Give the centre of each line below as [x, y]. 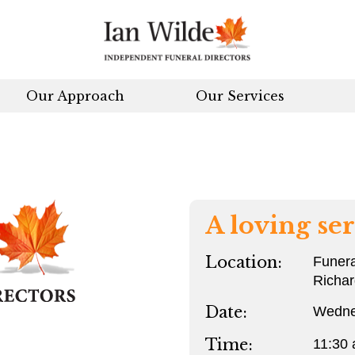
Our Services [240, 96]
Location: [244, 262]
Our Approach [75, 96]
